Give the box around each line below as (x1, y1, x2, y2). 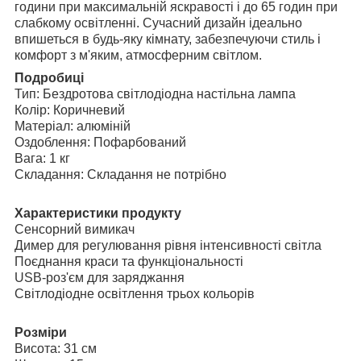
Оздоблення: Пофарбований (15, 135, 186, 149)
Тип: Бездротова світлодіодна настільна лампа (15, 86, 296, 101)
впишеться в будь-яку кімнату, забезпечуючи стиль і (15, 31, 321, 46)
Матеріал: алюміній (15, 118, 131, 133)
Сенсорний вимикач (15, 222, 135, 236)
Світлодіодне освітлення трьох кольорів (15, 286, 255, 301)
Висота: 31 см (15, 341, 97, 355)
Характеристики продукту (15, 205, 181, 220)
